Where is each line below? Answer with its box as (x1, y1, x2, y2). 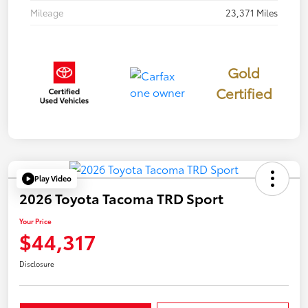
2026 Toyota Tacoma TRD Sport (19, 188, 223, 208)
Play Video (34, 173, 71, 184)
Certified (215, 82, 272, 102)
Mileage (30, 5, 63, 19)
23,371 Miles (225, 5, 278, 19)
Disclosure (19, 258, 54, 269)
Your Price (19, 215, 52, 226)
